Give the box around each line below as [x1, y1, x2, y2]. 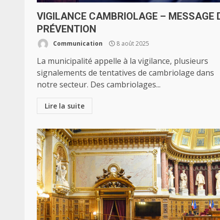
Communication [52, 39, 103, 48]
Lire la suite [45, 101, 84, 110]
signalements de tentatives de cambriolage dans [37, 67, 214, 78]
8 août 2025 [115, 39, 149, 48]
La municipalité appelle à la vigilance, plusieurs [37, 55, 208, 66]
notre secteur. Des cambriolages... [37, 79, 161, 90]
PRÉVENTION [37, 23, 96, 35]
